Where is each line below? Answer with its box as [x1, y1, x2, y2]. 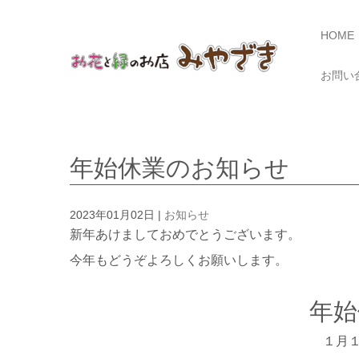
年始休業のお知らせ [70, 155, 289, 182]
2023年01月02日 [70, 209, 155, 222]
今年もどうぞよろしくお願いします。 [70, 253, 288, 268]
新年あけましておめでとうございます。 [70, 228, 301, 242]
